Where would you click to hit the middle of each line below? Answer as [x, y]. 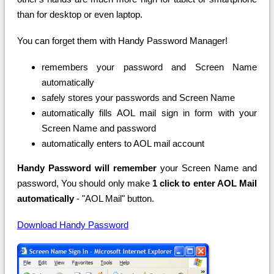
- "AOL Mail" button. [114, 199]
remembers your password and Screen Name [149, 67]
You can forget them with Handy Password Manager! [122, 41]
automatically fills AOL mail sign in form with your [149, 113]
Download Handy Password [73, 225]
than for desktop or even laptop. [80, 15]
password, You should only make [85, 183]
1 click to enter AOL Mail [205, 183]
